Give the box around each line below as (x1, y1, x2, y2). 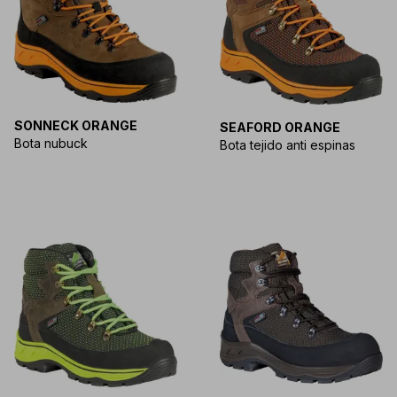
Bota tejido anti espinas (220, 136, 355, 152)
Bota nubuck (14, 135, 88, 151)
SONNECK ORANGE (14, 117, 137, 133)
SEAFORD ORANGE (220, 119, 340, 135)
